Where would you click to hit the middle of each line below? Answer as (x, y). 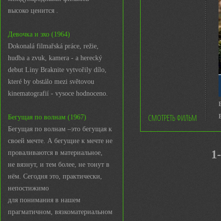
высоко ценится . (33, 11)
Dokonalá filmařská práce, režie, (53, 46)
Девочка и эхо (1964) (39, 34)
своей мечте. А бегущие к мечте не (60, 141)
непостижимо (28, 188)
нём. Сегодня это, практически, (55, 176)
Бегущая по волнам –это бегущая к (60, 129)
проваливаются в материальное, (55, 153)
